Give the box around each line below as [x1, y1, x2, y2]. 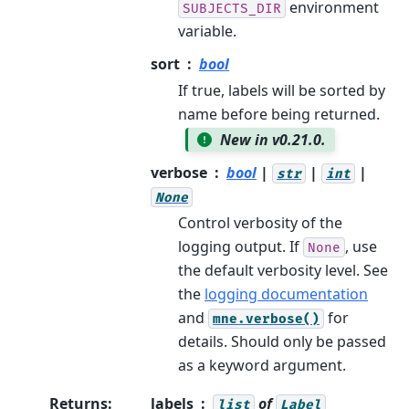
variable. [178, 20, 236, 41]
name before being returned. [178, 103, 380, 124]
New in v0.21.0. [220, 129, 327, 150]
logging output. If [178, 236, 303, 257]
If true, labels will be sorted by [178, 79, 385, 100]
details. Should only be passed [178, 330, 386, 351]
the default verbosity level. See [178, 259, 388, 280]
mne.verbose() [213, 310, 320, 327]
